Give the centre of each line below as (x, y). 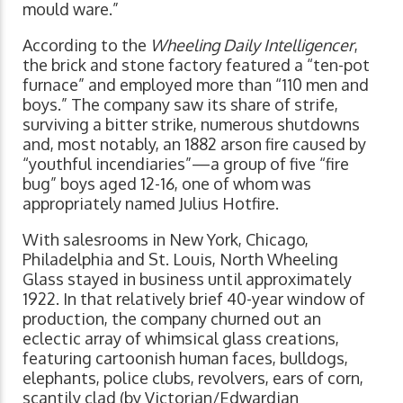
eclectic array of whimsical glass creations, (181, 338)
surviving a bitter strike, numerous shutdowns (191, 124)
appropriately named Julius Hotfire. (151, 203)
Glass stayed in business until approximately (187, 278)
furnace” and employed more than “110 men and (196, 84)
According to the (86, 45)
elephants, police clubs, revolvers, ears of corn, (193, 377)
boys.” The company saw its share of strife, (180, 104)
